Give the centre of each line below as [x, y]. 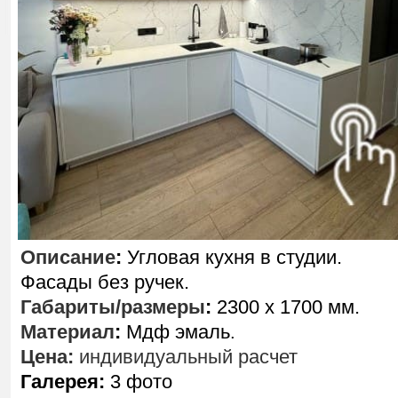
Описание [68, 257]
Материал [68, 332]
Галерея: [63, 382]
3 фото [139, 382]
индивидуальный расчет [186, 357]
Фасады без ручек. [105, 282]
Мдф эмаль [175, 332]
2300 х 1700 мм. [286, 307]
